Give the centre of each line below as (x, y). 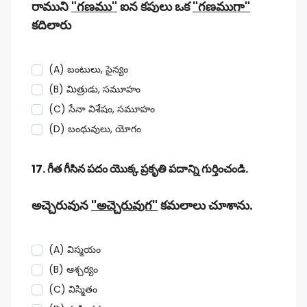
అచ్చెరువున (61, 205)
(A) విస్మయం (75, 249)
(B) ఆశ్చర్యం (73, 269)
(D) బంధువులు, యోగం (95, 129)
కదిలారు (51, 25)
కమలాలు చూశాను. (205, 205)
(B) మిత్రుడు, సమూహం (95, 89)
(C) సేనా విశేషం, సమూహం (102, 109)
